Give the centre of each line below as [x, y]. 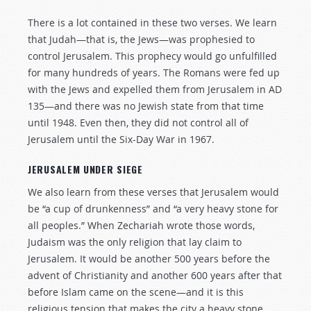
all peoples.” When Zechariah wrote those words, [141, 225]
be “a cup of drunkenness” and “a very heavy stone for [153, 209]
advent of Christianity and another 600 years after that [155, 275]
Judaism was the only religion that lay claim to [135, 242]
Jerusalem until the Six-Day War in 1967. [121, 139]
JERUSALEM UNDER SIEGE [85, 169]
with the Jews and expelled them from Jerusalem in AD [155, 89]
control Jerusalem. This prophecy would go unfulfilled [152, 56]
